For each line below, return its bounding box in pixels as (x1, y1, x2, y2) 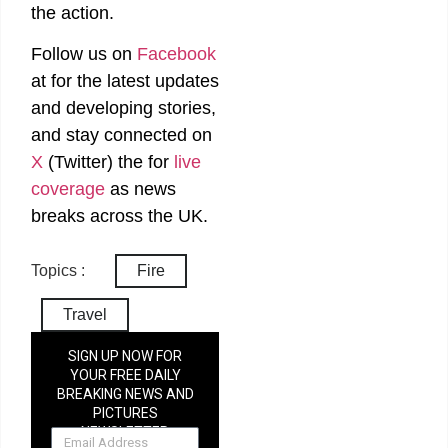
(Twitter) (43, 152, 118, 172)
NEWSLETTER (81, 424, 170, 441)
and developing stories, (31, 98, 216, 118)
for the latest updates (51, 71, 219, 91)
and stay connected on (31, 125, 212, 145)
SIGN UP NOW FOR (68, 348, 183, 365)
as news (105, 179, 176, 199)
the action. (31, 2, 114, 23)
